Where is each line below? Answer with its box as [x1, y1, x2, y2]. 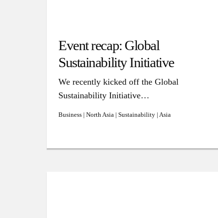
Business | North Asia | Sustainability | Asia [58, 111, 171, 118]
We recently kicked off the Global [58, 77, 179, 87]
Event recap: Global [58, 37, 160, 53]
